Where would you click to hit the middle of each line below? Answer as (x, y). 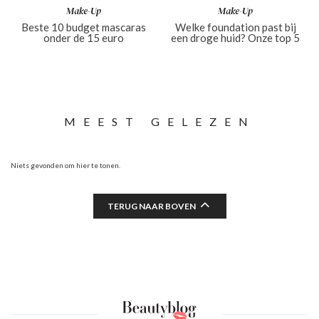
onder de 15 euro (83, 37)
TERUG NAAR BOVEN (151, 206)
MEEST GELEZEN (159, 122)
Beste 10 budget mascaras (83, 27)
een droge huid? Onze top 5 (236, 37)
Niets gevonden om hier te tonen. (66, 166)
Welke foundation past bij (235, 27)
